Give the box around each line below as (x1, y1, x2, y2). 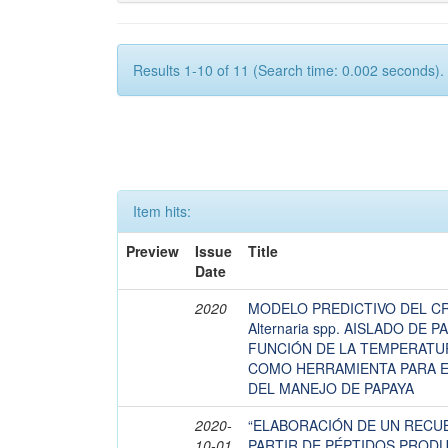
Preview (126, 241, 179, 261)
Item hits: (133, 201, 191, 221)
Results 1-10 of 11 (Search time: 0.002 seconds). (133, 60, 444, 80)
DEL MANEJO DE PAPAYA (248, 378, 414, 398)
